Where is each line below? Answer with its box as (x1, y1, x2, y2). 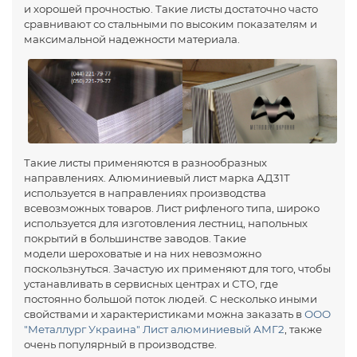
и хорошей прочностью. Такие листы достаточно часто (24, 2, 318, 15)
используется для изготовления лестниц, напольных (24, 216, 308, 229)
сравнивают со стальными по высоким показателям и (24, 18, 317, 30)
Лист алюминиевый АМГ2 (143, 322, 284, 335)
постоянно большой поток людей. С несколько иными (24, 292, 317, 305)
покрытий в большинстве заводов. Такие (24, 231, 246, 245)
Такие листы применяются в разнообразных (24, 155, 267, 169)
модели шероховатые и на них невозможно (24, 246, 261, 260)
